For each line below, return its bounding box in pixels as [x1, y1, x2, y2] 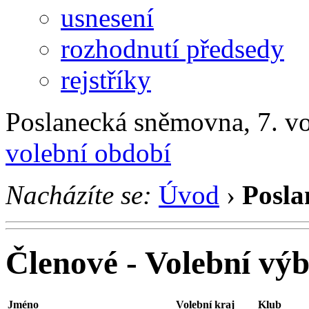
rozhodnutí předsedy [61, 33, 284, 63]
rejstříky [61, 64, 151, 94]
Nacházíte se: [6, 179, 152, 210]
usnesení [61, 2, 154, 32]
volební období [6, 137, 171, 168]
